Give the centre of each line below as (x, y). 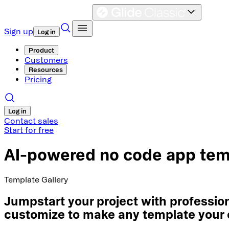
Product (41, 50)
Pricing (38, 79)
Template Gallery (36, 179)
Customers (46, 60)
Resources (46, 70)
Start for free (29, 130)
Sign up (19, 31)
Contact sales (31, 121)
